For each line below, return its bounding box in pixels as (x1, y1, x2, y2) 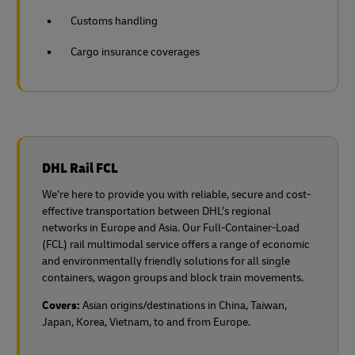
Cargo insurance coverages (71, 45, 200, 59)
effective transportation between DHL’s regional (42, 204, 271, 218)
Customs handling (71, 14, 158, 28)
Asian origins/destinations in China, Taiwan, (82, 299, 287, 312)
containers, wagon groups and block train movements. (42, 271, 303, 284)
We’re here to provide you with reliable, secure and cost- (42, 188, 311, 201)
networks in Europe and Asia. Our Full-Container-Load (42, 221, 300, 235)
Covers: (42, 299, 82, 312)
